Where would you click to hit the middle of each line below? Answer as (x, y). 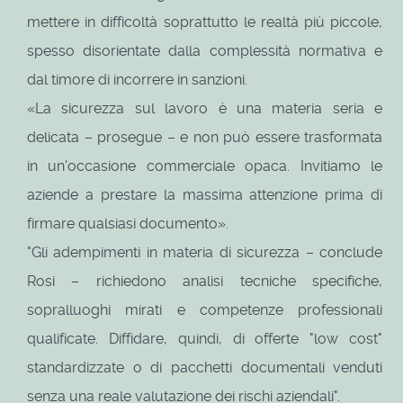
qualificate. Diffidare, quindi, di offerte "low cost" (205, 339)
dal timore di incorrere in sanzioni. (137, 80)
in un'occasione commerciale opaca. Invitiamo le (205, 166)
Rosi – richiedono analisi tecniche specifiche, (205, 282)
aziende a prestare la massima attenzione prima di (205, 195)
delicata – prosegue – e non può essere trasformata (205, 138)
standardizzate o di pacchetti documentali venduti (205, 368)
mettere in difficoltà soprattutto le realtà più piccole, (205, 22)
